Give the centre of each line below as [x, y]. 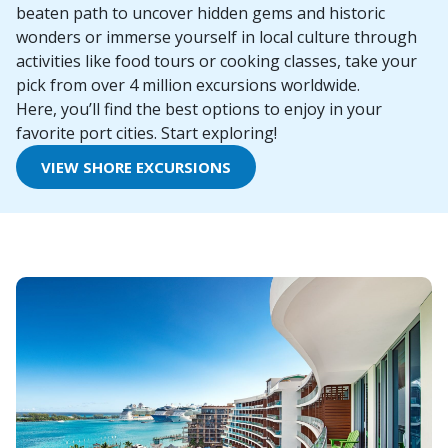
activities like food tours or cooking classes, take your [216, 61]
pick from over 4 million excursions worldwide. [188, 85]
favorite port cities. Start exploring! [146, 133]
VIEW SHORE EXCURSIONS [136, 167]
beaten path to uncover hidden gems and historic [200, 13]
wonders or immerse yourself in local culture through [216, 37]
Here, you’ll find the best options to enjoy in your [199, 109]
